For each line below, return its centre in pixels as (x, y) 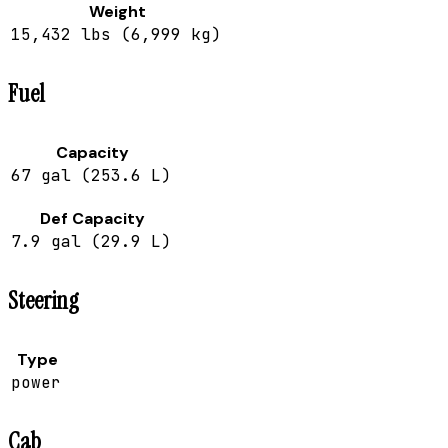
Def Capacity (92, 218)
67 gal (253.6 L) (91, 175)
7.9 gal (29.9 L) (91, 241)
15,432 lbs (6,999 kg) (116, 35)
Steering (43, 300)
